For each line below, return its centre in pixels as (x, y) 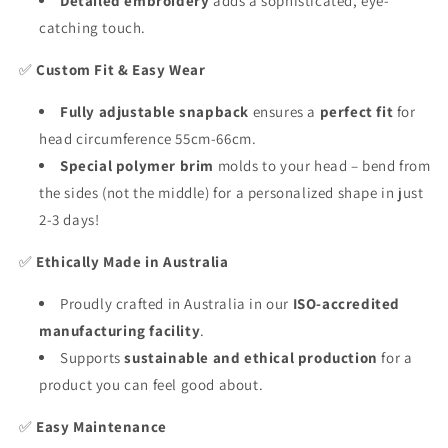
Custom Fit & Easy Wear (121, 69)
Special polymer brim (137, 165)
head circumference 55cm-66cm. (148, 138)
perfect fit (356, 111)
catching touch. (92, 27)
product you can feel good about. (151, 384)
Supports (90, 357)
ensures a (282, 111)
